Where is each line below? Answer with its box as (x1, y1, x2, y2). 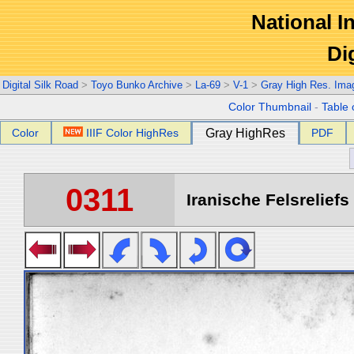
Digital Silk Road (2, 79, 78, 91)
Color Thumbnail (228, 101, 312, 113)
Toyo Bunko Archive (91, 79, 183, 91)
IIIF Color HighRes (86, 126, 179, 139)
